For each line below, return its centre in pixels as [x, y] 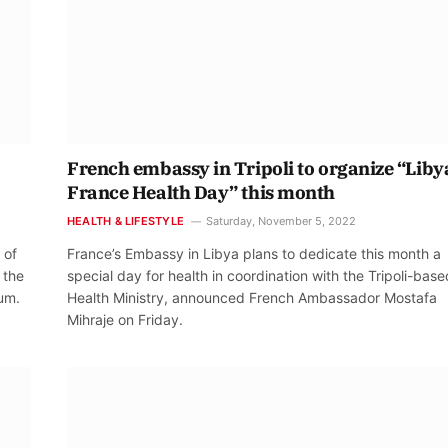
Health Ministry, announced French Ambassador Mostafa [252, 297]
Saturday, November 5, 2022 [280, 220]
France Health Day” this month [201, 192]
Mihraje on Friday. [125, 319]
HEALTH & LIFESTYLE [125, 220]
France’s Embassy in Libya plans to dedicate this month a [254, 253]
